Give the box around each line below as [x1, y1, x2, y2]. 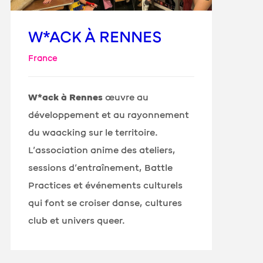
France [28, 52, 58, 64]
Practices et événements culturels [28, 179, 183, 191]
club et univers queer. [28, 214, 128, 227]
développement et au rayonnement [28, 109, 190, 121]
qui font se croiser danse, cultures [28, 197, 183, 209]
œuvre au [103, 91, 149, 103]
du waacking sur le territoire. [28, 126, 159, 139]
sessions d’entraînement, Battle [28, 161, 173, 174]
